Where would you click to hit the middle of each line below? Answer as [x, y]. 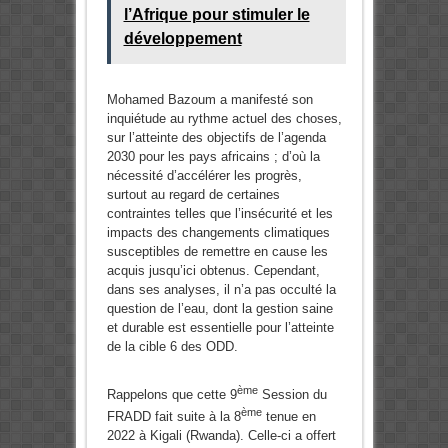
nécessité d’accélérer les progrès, [204, 175]
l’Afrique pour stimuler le [216, 14]
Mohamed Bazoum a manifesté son [209, 99]
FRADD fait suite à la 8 [173, 417]
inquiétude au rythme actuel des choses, [224, 118]
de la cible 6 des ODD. [172, 346]
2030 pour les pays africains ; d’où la [213, 156]
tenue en [288, 417]
